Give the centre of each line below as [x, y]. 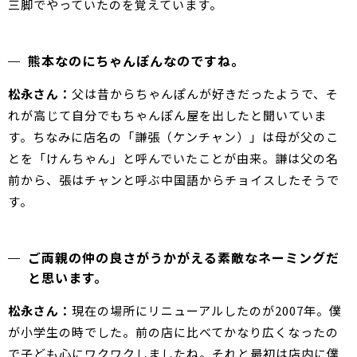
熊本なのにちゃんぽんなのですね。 [136, 60]
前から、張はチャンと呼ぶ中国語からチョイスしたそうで [174, 179]
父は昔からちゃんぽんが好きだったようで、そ [205, 93]
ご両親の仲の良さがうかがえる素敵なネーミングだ [184, 257]
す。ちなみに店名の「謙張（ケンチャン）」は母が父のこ [173, 136]
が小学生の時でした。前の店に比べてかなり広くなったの [173, 331]
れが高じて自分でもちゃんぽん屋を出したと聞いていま [167, 115]
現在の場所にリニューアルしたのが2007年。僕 [207, 310]
